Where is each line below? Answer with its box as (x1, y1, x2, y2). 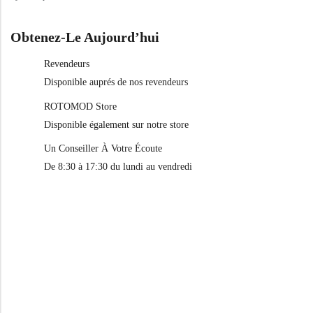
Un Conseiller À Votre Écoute (44, 143, 162, 154)
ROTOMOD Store (44, 101, 117, 112)
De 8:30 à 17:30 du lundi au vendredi (44, 161, 192, 173)
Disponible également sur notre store (44, 119, 189, 130)
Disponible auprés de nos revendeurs (44, 76, 188, 87)
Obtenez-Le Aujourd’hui (10, 29, 159, 45)
